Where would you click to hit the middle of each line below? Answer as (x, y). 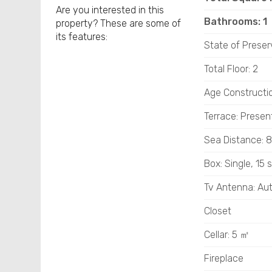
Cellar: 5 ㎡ (226, 235)
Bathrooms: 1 (235, 22)
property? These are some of (119, 23)
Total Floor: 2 (231, 69)
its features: (82, 37)
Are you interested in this (110, 10)
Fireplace (223, 258)
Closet (217, 211)
